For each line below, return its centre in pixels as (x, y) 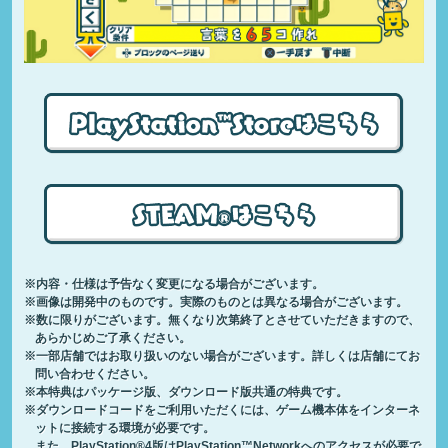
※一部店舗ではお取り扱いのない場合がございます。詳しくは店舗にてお (221, 355)
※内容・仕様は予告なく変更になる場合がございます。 (173, 283)
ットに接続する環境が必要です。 (125, 427)
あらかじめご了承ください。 (113, 337)
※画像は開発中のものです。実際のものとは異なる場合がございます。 (215, 301)
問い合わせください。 (95, 373)
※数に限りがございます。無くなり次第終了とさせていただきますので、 (221, 319)
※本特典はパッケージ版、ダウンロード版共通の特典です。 (185, 391)
